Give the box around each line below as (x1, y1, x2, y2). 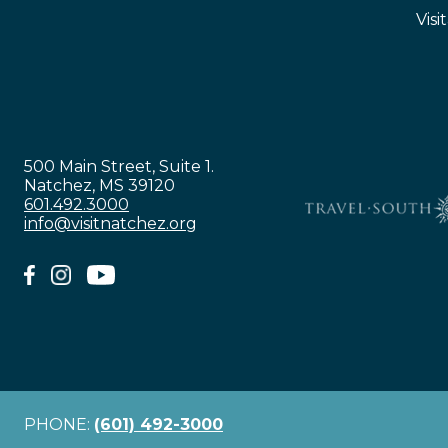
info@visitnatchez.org (24, 213, 197, 233)
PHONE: (24, 415, 94, 435)
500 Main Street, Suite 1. (24, 156, 214, 176)
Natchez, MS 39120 (24, 175, 175, 195)
